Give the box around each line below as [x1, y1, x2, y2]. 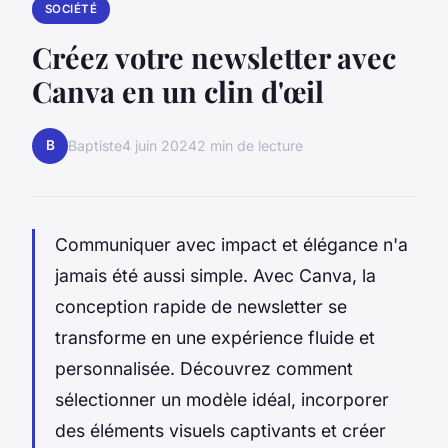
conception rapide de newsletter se [55, 295, 347, 317]
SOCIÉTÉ [44, 2, 98, 17]
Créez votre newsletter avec [32, 37, 396, 76]
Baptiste [68, 137, 122, 155]
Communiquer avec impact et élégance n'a [55, 233, 408, 255]
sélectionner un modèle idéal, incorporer [55, 388, 389, 410]
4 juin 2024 [122, 137, 197, 155]
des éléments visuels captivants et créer [55, 419, 386, 441]
